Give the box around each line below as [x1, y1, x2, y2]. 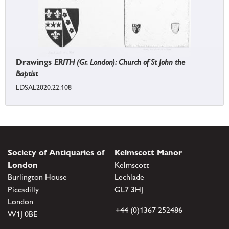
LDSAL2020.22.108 [16, 83, 72, 92]
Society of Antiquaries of [8, 148, 104, 158]
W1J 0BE [8, 209, 37, 219]
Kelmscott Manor [114, 148, 182, 158]
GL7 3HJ [114, 185, 143, 195]
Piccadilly [8, 185, 39, 195]
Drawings [16, 57, 54, 67]
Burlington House [8, 172, 67, 182]
